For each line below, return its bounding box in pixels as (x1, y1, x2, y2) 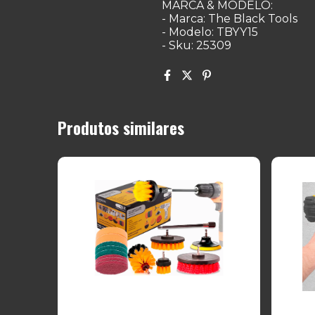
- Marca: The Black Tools (161, 11, 297, 25)
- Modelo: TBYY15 (161, 25, 258, 39)
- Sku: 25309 (161, 38, 231, 52)
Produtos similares (58, 115, 185, 140)
